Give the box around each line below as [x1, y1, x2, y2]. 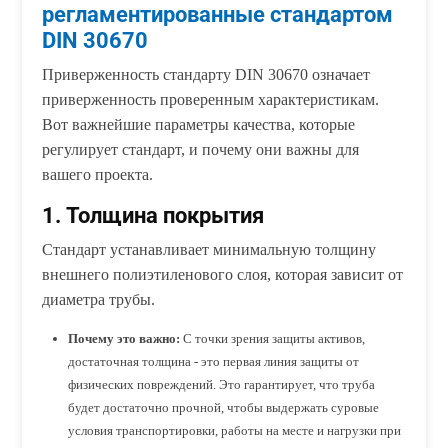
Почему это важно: [68, 331, 181, 347]
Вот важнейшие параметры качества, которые [42, 116, 356, 134]
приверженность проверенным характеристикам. [42, 91, 380, 109]
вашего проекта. [42, 166, 154, 184]
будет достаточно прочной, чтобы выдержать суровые [68, 400, 380, 416]
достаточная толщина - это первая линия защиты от [68, 354, 360, 370]
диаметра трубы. [42, 291, 156, 309]
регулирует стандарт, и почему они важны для [42, 141, 360, 159]
